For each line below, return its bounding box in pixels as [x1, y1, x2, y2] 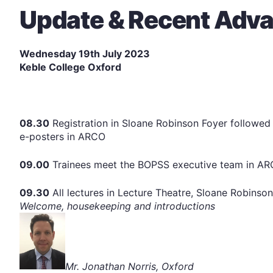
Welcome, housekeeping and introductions [19, 199, 215, 212]
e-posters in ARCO [19, 130, 105, 143]
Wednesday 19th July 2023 [19, 47, 150, 60]
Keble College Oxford [19, 60, 121, 73]
